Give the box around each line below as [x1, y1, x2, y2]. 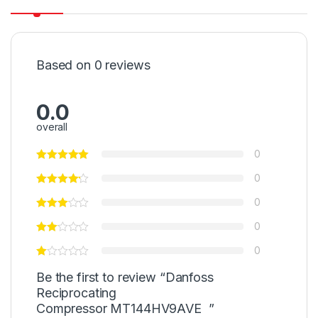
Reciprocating [36, 285, 117, 301]
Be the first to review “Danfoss [36, 270, 214, 285]
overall [36, 121, 68, 133]
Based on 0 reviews [36, 57, 150, 73]
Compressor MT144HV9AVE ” [36, 301, 214, 317]
